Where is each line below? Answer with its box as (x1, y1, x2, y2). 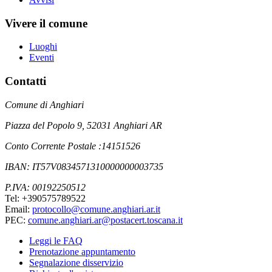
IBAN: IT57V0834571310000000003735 (5, 161, 163, 172)
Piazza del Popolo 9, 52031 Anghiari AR (5, 120, 162, 131)
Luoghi (29, 41, 57, 52)
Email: (5, 203, 32, 214)
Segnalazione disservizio (29, 257, 123, 268)
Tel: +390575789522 (5, 192, 86, 203)
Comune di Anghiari (5, 99, 84, 110)
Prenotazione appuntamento (29, 246, 135, 257)
